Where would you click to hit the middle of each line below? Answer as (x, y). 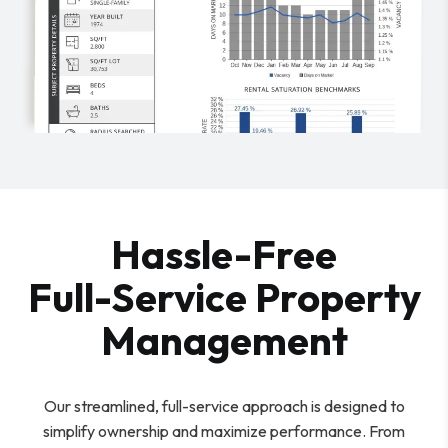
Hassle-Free (224, 253)
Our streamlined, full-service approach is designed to (224, 405)
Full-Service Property (224, 296)
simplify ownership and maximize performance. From (224, 430)
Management (224, 339)
